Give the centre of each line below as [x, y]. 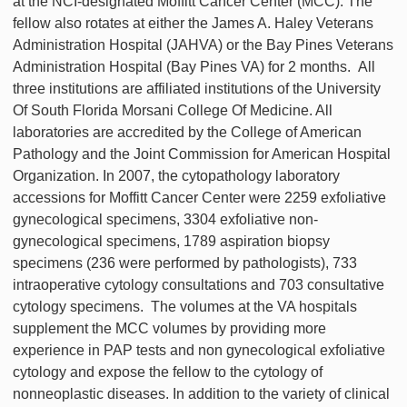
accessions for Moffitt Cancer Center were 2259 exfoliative [199, 197]
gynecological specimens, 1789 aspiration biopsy [171, 241]
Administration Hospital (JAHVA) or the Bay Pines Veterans [203, 45]
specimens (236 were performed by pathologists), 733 [185, 263]
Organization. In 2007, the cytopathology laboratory [176, 175]
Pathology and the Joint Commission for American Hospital [202, 154]
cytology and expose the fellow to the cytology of [168, 372]
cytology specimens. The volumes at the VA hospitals [185, 306]
